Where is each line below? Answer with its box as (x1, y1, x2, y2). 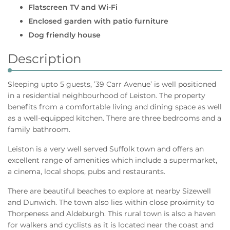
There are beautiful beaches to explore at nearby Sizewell (8, 186, 211, 196)
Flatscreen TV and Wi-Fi (28, 3, 118, 12)
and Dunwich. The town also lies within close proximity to (8, 198, 215, 207)
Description (8, 51, 82, 66)
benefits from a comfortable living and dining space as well (8, 102, 222, 111)
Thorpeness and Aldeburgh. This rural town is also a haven (8, 209, 216, 218)
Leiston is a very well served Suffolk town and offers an (8, 144, 204, 154)
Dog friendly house (28, 30, 101, 40)
